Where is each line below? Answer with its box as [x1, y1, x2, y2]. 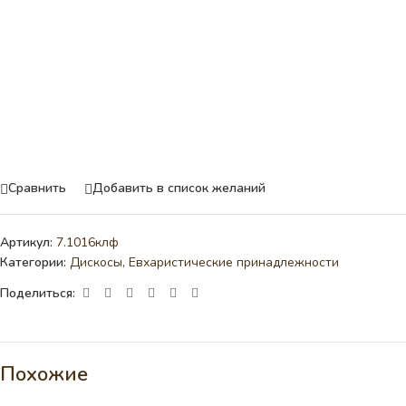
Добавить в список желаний [92, 179, 266, 198]
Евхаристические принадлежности [129, 253, 339, 271]
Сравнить [8, 179, 66, 198]
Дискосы [70, 253, 122, 271]
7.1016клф [56, 233, 119, 251]
